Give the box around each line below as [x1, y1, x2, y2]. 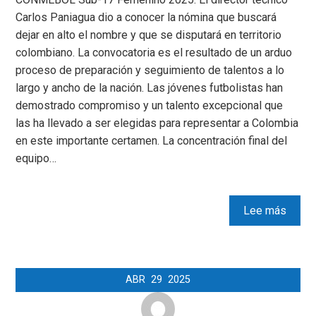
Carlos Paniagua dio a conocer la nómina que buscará [16, 11, 277, 25]
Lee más [243, 204, 286, 218]
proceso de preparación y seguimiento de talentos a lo [16, 63, 285, 78]
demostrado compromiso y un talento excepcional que [16, 99, 284, 113]
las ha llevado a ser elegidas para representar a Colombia [16, 116, 299, 130]
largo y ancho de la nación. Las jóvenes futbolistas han [16, 81, 284, 95]
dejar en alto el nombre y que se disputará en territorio [16, 28, 282, 42]
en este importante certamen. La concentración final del [16, 134, 288, 148]
